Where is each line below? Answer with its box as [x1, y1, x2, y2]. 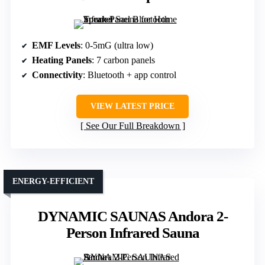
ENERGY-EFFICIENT [12, 177, 94, 186]
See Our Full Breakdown [85, 121, 180, 131]
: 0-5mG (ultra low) [80, 40, 153, 51]
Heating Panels [32, 55, 92, 66]
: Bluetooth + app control [83, 70, 176, 80]
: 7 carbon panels [92, 55, 155, 66]
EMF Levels [32, 40, 80, 51]
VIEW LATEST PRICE [91, 102, 174, 111]
